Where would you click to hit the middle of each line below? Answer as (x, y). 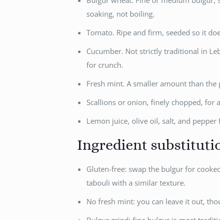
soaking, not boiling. (120, 14)
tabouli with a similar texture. (136, 183)
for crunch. (105, 65)
